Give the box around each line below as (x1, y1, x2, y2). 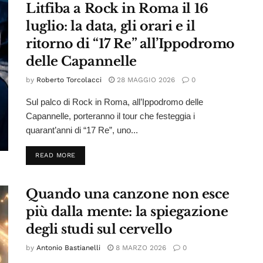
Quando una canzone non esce (26, 186, 230, 203)
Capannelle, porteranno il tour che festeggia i (26, 111, 195, 122)
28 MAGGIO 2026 (114, 76, 175, 85)
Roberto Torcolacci (36, 76, 102, 85)
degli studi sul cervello (26, 221, 173, 238)
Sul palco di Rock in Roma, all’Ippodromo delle (26, 97, 203, 107)
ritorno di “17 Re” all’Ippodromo (26, 36, 235, 52)
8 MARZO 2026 (113, 244, 166, 252)
